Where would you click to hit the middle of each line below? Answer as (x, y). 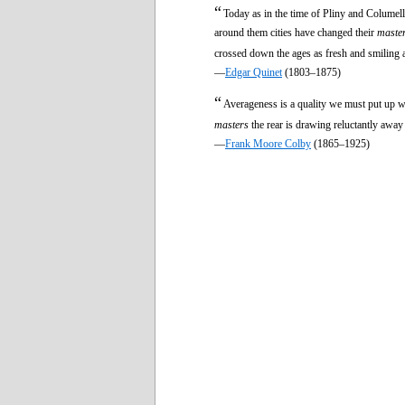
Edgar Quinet (254, 72)
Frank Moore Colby (268, 143)
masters (231, 124)
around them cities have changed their (296, 32)
